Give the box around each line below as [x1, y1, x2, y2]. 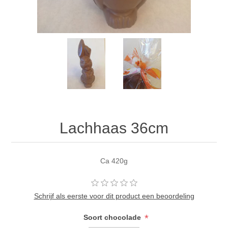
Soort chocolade [83, 213, 143, 222]
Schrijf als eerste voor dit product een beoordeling [34, 192, 194, 201]
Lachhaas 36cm [60, 120, 168, 137]
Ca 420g [100, 157, 128, 165]
